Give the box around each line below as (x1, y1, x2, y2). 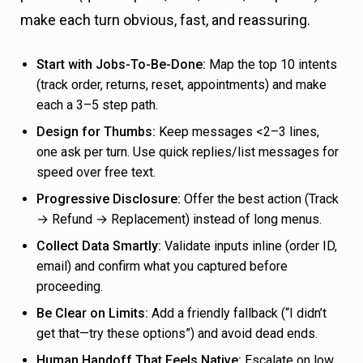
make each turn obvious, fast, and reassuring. (20, 11, 310, 29)
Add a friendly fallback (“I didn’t (148, 305, 327, 322)
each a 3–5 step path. (36, 97, 158, 113)
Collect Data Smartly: (36, 238, 161, 254)
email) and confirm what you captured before (36, 258, 288, 275)
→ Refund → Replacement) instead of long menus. (36, 211, 322, 228)
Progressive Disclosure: (36, 191, 181, 207)
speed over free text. (36, 164, 156, 181)
